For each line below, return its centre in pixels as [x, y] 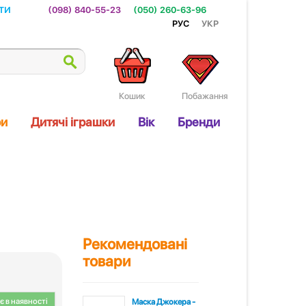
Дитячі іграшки [73, 122]
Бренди [199, 122]
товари [107, 261]
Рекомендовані [135, 244]
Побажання [205, 96]
